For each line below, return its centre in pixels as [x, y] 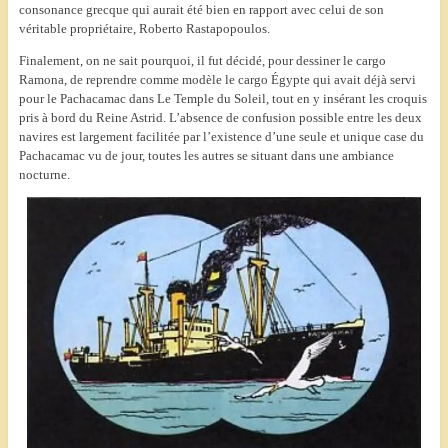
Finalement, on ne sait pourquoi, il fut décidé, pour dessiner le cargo [202, 61]
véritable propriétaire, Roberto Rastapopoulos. [144, 29]
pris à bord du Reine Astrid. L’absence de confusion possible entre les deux [220, 118]
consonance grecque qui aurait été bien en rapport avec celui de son [201, 10]
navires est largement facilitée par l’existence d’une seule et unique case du [221, 137]
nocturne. [44, 175]
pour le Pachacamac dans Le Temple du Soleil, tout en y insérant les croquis [222, 99]
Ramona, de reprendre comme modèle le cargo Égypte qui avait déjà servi [217, 80]
